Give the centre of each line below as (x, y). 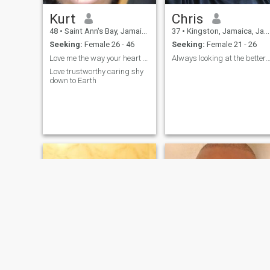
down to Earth (73, 81)
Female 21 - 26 (231, 45)
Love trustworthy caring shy (96, 72)
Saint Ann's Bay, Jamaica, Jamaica (102, 31)
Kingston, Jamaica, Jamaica (224, 31)
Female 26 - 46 (108, 45)
